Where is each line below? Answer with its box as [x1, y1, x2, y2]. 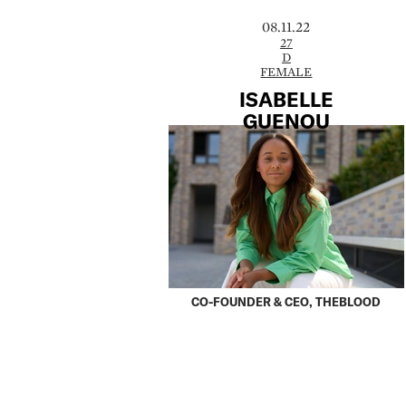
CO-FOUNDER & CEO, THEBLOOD [191, 295, 382, 310]
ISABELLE [238, 87, 333, 111]
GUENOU [242, 109, 330, 133]
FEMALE [260, 63, 313, 80]
